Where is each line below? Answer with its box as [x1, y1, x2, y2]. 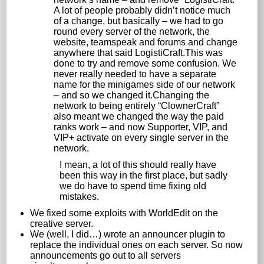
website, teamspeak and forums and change [54, 37, 238, 47]
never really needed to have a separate [54, 68, 217, 79]
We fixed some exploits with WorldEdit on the [30, 207, 219, 218]
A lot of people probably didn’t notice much [54, 5, 231, 15]
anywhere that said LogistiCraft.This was [54, 47, 223, 58]
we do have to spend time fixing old [60, 180, 207, 191]
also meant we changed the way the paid [54, 111, 225, 121]
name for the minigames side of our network [54, 79, 236, 90]
